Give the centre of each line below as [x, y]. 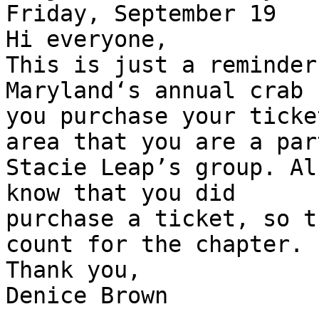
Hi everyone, [87, 40]
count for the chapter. [155, 245]
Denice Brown [87, 296]
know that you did [121, 193]
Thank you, [73, 270]
